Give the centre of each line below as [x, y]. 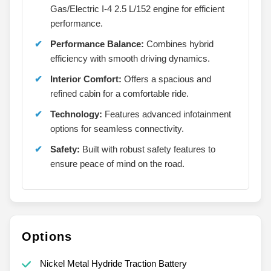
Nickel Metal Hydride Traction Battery [113, 263]
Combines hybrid [179, 44]
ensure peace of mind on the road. [117, 163]
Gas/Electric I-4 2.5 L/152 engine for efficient [137, 8]
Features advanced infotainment [167, 114]
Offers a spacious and [166, 79]
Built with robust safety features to [148, 149]
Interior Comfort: [86, 79]
